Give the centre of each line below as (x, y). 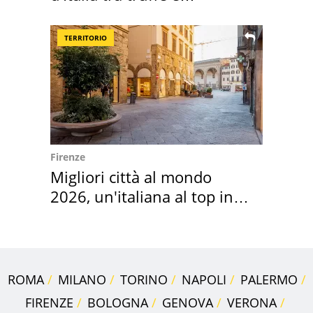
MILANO (82, 280)
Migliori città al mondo (131, 177)
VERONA (252, 303)
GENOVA (187, 303)
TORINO (144, 280)
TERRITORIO (86, 38)
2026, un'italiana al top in (142, 197)
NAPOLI (204, 280)
